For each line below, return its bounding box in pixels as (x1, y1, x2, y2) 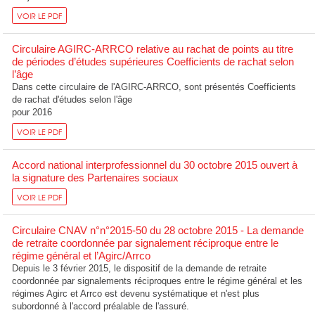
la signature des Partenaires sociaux (12, 172, 179, 184)
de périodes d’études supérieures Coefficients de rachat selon (12, 56, 295, 68)
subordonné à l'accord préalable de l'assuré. (12, 301, 190, 312)
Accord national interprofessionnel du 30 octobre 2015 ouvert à (12, 159, 298, 172)
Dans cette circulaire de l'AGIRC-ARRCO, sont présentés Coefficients (12, 82, 297, 93)
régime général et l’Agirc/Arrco (12, 250, 151, 262)
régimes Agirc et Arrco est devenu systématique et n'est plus (12, 288, 260, 300)
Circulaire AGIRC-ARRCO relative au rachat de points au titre (12, 43, 294, 56)
